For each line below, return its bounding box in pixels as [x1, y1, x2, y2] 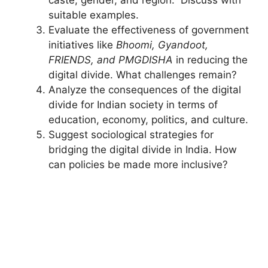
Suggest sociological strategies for [48, 128, 214, 141]
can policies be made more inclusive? [48, 158, 228, 170]
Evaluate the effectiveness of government [48, 23, 249, 36]
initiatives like [48, 38, 116, 51]
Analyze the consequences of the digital [48, 83, 241, 96]
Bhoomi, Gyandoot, [116, 38, 208, 51]
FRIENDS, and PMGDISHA [48, 53, 173, 66]
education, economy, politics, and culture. [48, 113, 248, 126]
